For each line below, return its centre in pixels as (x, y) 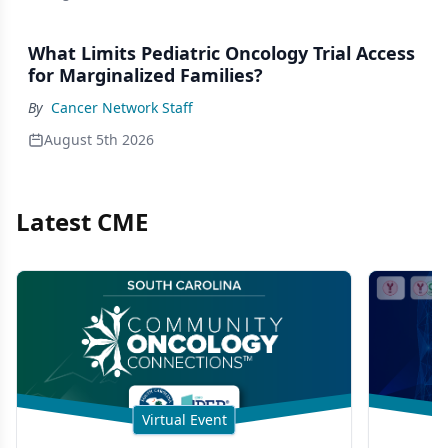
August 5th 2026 (99, 139)
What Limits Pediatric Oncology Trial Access (221, 53)
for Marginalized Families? (145, 75)
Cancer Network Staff (122, 107)
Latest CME (82, 221)
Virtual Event (184, 419)
